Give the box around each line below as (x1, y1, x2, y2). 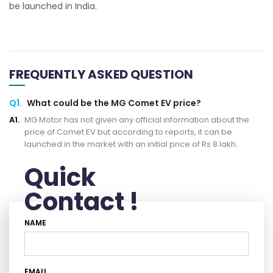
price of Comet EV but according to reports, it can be (24, 126, 232, 138)
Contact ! (24, 184, 139, 219)
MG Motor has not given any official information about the (24, 113, 249, 126)
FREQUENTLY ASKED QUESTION (9, 65, 193, 83)
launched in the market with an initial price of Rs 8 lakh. (24, 138, 238, 150)
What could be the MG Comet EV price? (27, 96, 201, 109)
